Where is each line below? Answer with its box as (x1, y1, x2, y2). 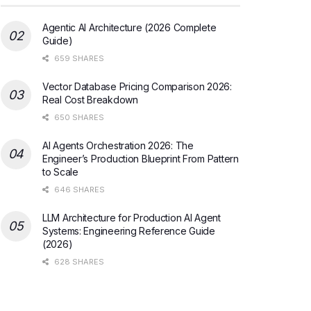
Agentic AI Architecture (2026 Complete (42, 21, 217, 33)
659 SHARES (52, 53, 104, 63)
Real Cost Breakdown (42, 93, 138, 106)
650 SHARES (52, 112, 104, 122)
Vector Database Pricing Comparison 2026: (42, 80, 232, 92)
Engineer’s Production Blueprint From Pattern (42, 152, 239, 165)
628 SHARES (52, 256, 104, 267)
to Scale (42, 165, 78, 178)
